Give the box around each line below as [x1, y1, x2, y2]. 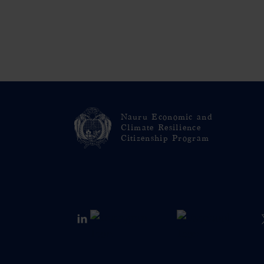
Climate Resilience [120, 123, 201, 132]
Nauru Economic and [120, 113, 213, 121]
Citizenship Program [120, 134, 210, 143]
